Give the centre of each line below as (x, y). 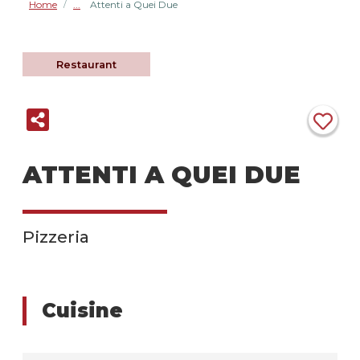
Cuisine (82, 311)
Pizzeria (56, 237)
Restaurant (87, 64)
